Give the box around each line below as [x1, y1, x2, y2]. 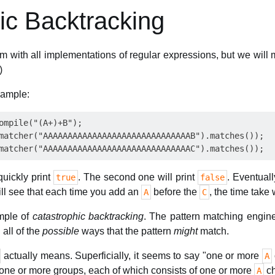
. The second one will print [77, 172, 198, 182]
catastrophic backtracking [32, 211, 144, 222]
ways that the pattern [79, 226, 174, 236]
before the [151, 187, 199, 197]
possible [42, 226, 79, 236]
